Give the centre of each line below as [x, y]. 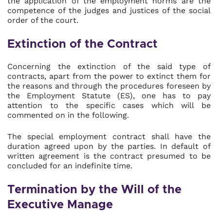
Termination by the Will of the [94, 190]
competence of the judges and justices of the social [109, 10]
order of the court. [43, 20]
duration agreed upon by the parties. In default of [109, 146]
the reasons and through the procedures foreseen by [109, 86]
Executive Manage [60, 205]
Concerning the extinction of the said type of [109, 66]
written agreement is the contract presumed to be [109, 156]
